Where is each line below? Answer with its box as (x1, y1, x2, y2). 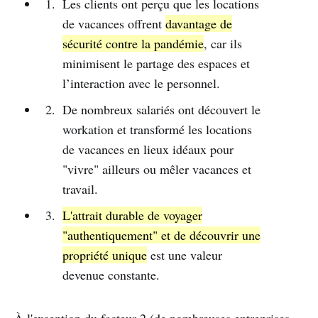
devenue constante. (62, 266, 160, 284)
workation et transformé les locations (62, 121, 253, 138)
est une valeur (147, 246, 223, 264)
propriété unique (62, 246, 148, 264)
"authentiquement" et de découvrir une (62, 226, 261, 244)
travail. (62, 180, 99, 198)
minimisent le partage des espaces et (62, 55, 251, 72)
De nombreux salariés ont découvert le (62, 101, 261, 119)
